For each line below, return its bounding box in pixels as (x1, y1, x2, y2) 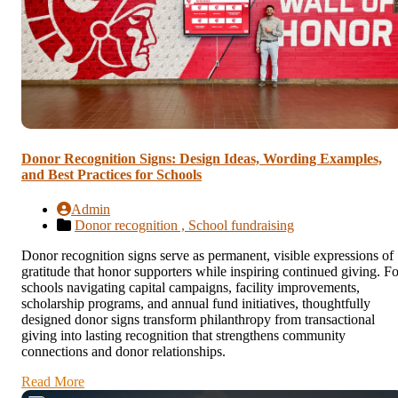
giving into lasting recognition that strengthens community (21, 328, 346, 344)
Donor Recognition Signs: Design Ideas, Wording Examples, (21, 150, 382, 166)
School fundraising (188, 218, 294, 234)
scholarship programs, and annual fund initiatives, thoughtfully (21, 296, 370, 312)
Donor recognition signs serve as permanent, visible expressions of (21, 248, 394, 264)
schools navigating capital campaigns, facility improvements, (21, 280, 360, 296)
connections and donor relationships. (21, 344, 226, 360)
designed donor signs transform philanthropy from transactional (21, 312, 375, 328)
